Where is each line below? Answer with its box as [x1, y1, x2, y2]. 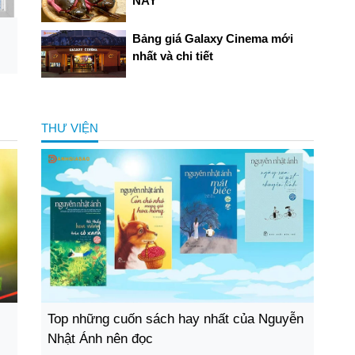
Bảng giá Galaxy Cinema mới [132, 32, 293, 46]
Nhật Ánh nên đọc [47, 331, 153, 347]
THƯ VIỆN [40, 121, 98, 136]
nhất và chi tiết [132, 49, 213, 63]
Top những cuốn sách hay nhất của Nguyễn [47, 311, 303, 327]
